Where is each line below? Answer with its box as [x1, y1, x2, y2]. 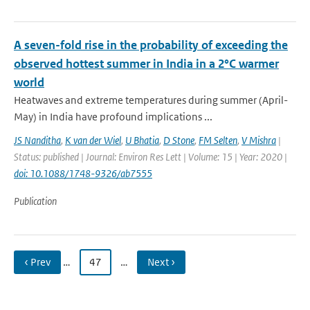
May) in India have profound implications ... [14, 110, 212, 123]
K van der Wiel [65, 134, 121, 147]
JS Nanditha [14, 134, 61, 147]
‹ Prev [24, 255, 51, 268]
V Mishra [241, 134, 276, 147]
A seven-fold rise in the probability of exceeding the [14, 37, 288, 53]
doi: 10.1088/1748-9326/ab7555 [14, 167, 152, 180]
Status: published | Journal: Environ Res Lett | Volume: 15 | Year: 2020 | [14, 150, 287, 163]
